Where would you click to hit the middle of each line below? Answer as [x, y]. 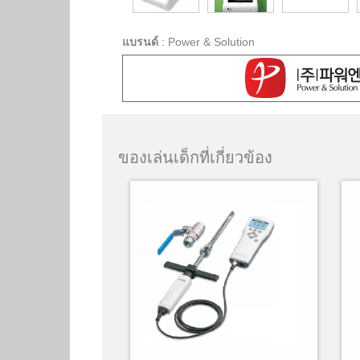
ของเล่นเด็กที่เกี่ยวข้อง [195, 157]
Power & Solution [211, 42]
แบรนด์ [140, 42]
